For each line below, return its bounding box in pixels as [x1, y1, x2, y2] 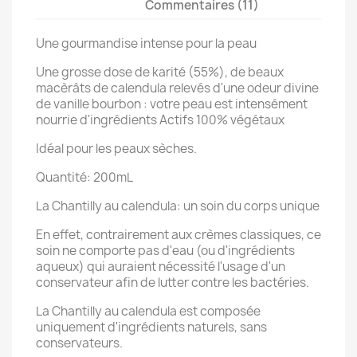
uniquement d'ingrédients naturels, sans [36, 318, 267, 335]
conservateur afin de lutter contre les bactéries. [36, 273, 312, 291]
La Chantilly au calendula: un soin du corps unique [36, 197, 320, 214]
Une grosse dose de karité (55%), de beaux [36, 63, 284, 80]
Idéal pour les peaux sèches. [36, 139, 197, 157]
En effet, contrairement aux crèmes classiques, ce [36, 226, 321, 243]
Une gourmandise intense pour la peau [36, 34, 257, 52]
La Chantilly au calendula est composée [36, 302, 261, 320]
